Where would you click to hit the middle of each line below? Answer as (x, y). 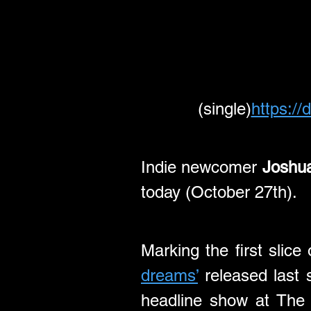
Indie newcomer (202, 167)
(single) (224, 109)
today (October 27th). (219, 192)
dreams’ (169, 275)
